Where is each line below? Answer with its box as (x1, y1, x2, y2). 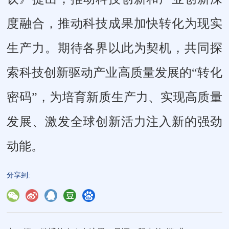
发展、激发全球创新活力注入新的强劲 (7, 114, 222, 128)
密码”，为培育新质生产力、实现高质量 (7, 90, 222, 104)
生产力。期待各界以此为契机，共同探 (7, 41, 222, 55)
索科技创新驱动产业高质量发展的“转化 (7, 65, 222, 79)
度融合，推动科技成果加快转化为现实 (7, 16, 222, 30)
